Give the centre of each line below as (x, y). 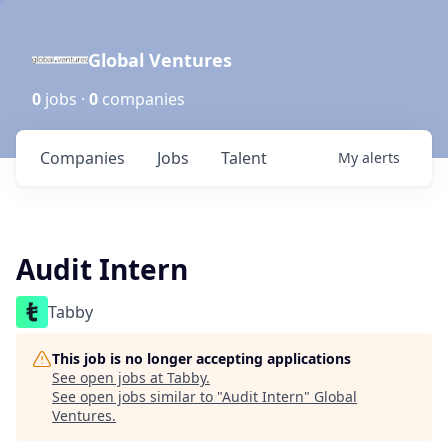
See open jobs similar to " (137, 396)
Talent (244, 158)
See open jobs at (109, 377)
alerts (381, 157)
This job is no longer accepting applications (201, 358)
